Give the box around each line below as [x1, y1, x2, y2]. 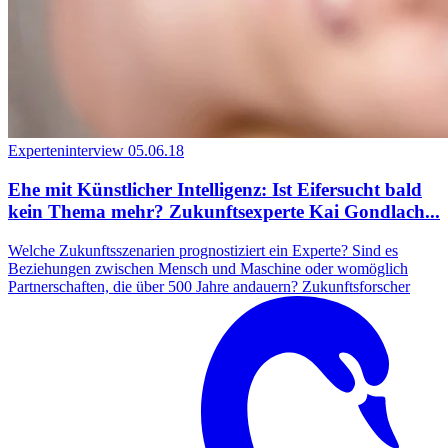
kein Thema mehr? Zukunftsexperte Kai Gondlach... [8, 201, 440, 223]
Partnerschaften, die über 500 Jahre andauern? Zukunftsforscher [8, 277, 410, 295]
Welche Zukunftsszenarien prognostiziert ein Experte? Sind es [8, 241, 398, 259]
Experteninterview [8, 142, 124, 160]
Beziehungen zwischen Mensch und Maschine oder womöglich [8, 259, 408, 277]
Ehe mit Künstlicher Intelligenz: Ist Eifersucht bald [8, 179, 422, 201]
